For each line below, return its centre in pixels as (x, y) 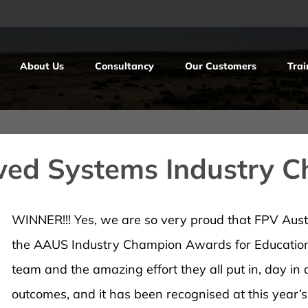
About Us (42, 66)
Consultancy (124, 66)
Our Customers (221, 66)
